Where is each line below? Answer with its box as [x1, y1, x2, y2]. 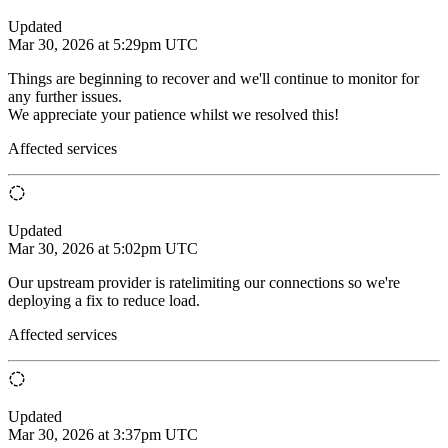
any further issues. [8, 87, 122, 105]
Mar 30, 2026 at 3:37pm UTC [8, 425, 198, 443]
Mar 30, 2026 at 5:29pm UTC [8, 35, 198, 53]
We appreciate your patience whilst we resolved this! [8, 105, 339, 123]
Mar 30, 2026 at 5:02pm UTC [8, 239, 198, 257]
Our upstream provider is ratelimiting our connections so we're [8, 273, 400, 291]
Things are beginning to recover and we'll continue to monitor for [8, 69, 419, 87]
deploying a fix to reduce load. [8, 291, 200, 309]
